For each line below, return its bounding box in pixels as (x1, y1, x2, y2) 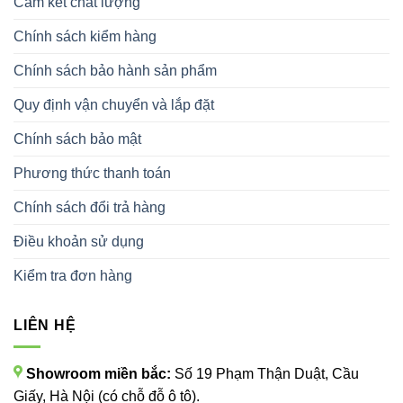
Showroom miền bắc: (22, 366, 175, 382)
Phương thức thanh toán (13, 165, 171, 181)
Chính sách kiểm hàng (13, 28, 157, 44)
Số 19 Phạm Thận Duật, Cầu (175, 366, 359, 382)
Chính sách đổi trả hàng (13, 199, 166, 215)
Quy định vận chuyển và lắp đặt (13, 96, 214, 112)
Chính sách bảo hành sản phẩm (13, 62, 217, 78)
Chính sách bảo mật (13, 130, 141, 147)
